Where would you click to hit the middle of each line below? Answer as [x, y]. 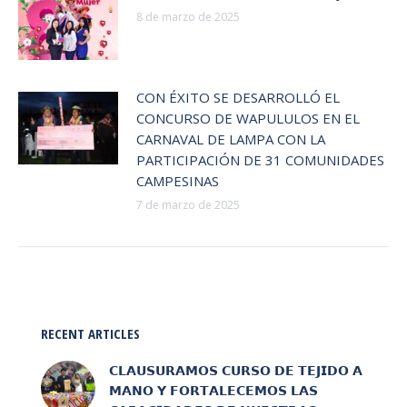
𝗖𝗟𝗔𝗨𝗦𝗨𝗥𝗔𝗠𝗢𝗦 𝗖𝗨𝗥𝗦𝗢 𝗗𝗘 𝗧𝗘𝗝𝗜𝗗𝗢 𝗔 [236, 371]
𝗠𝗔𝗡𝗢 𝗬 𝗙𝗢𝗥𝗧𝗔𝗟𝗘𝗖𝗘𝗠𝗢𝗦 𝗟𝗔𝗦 [213, 391]
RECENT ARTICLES [90, 334]
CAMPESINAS [178, 181]
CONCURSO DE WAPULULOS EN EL [248, 119]
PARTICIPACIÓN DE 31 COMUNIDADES [260, 160]
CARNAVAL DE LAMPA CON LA [231, 139]
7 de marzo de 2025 [188, 205]
